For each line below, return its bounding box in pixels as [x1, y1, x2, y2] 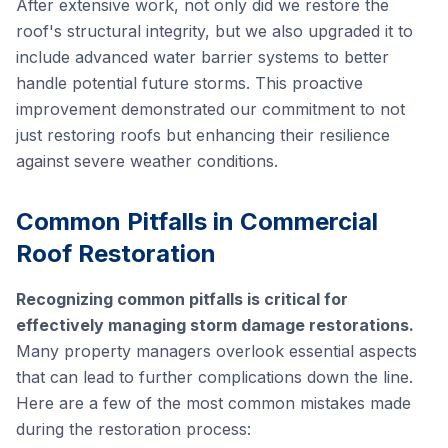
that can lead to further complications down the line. [16, 367, 413, 387]
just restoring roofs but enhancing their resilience [16, 125, 390, 145]
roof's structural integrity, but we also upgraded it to [16, 21, 413, 41]
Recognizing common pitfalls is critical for [16, 289, 348, 309]
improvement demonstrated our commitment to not [16, 99, 405, 119]
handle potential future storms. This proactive [16, 73, 363, 93]
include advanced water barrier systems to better [16, 47, 389, 67]
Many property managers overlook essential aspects [16, 341, 417, 361]
